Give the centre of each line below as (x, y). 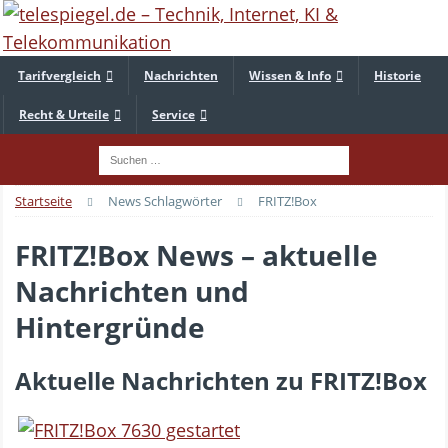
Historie (397, 75)
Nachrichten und (132, 290)
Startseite (43, 200)
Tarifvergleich (59, 75)
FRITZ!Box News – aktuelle (196, 254)
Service (173, 114)
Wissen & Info (290, 75)
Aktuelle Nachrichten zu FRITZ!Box (221, 380)
